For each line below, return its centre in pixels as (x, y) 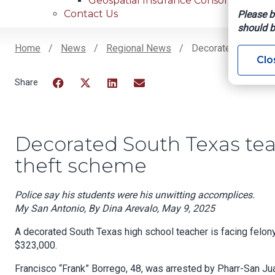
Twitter (95, 98)
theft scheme (81, 166)
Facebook (75, 98)
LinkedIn (126, 98)
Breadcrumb (70, 67)
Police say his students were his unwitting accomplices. (135, 195)
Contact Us (91, 14)
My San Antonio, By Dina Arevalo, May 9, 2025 (115, 209)
